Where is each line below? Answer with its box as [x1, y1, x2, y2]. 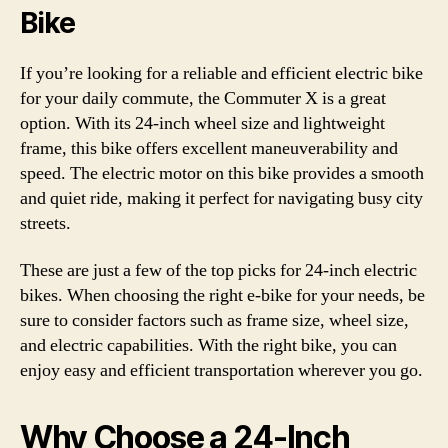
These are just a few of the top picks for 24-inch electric [20, 259, 417, 282]
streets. [20, 211, 71, 235]
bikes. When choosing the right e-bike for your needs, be [20, 284, 425, 307]
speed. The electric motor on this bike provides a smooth [20, 161, 424, 185]
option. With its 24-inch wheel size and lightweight [20, 111, 385, 135]
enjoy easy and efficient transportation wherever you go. [20, 359, 423, 382]
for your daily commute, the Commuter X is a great [20, 86, 386, 110]
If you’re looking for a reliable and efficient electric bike [20, 61, 423, 85]
